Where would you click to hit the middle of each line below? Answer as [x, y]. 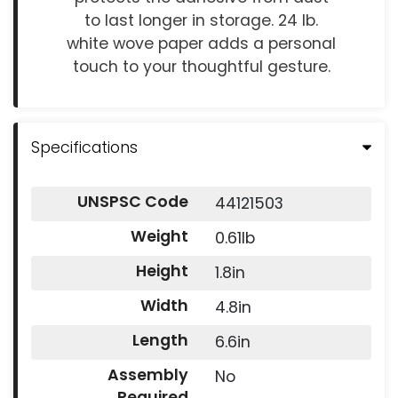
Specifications [84, 148]
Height [162, 271]
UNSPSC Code [132, 202]
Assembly [147, 375]
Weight [159, 237]
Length [160, 341]
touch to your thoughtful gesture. [201, 67]
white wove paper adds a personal [201, 44]
